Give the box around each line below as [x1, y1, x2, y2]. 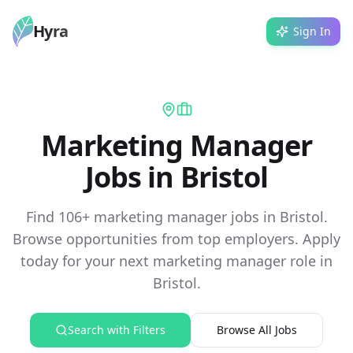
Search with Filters [68, 322, 165, 337]
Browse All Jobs [217, 322, 297, 337]
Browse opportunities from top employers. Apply [13, 229, 340, 248]
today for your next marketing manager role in [20, 251, 333, 270]
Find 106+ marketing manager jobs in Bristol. [25, 207, 328, 226]
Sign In [293, 24, 331, 39]
